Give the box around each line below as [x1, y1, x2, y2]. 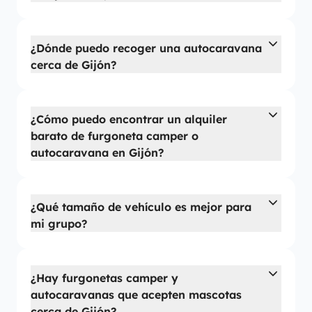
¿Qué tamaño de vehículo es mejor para [31, 200, 251, 214]
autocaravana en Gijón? [31, 146, 164, 159]
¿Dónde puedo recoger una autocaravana [31, 41, 262, 55]
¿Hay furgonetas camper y [31, 271, 178, 285]
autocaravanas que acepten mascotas [31, 288, 242, 302]
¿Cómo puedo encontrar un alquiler [31, 112, 227, 126]
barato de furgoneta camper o [31, 129, 198, 143]
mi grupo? [31, 217, 87, 231]
